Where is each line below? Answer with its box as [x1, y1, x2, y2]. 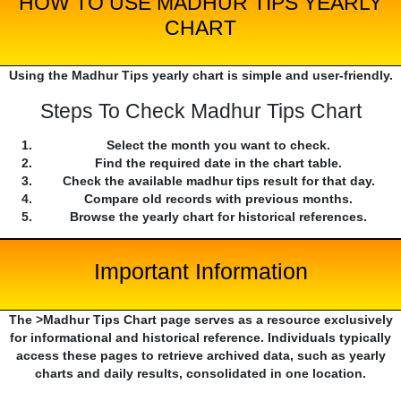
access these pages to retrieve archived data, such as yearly [15, 348, 386, 363]
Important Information [93, 259, 308, 285]
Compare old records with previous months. [84, 192, 353, 207]
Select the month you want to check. [107, 138, 330, 153]
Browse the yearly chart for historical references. [70, 209, 367, 225]
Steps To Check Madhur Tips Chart [39, 99, 362, 124]
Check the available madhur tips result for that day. [62, 174, 375, 189]
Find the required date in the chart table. [95, 156, 342, 171]
